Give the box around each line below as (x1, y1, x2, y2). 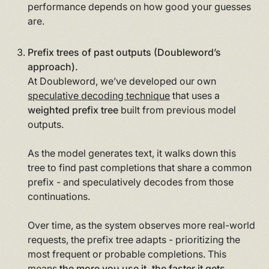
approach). (28, 60, 79, 73)
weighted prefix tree (28, 103, 119, 116)
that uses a (170, 89, 220, 101)
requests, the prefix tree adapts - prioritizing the (28, 233, 241, 246)
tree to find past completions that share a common (28, 161, 252, 174)
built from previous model (118, 103, 237, 116)
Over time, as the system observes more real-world (28, 219, 256, 231)
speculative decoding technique (28, 89, 171, 101)
